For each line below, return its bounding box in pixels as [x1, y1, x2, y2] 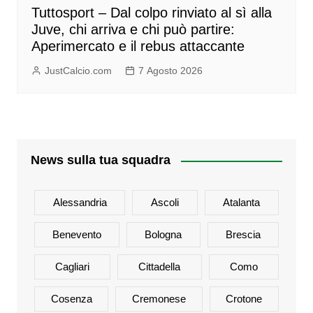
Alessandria [52, 196, 107, 209]
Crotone [226, 293, 263, 305]
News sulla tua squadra [30, 153, 170, 168]
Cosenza [50, 293, 92, 305]
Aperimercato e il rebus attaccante [31, 38, 245, 54]
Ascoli [150, 196, 179, 209]
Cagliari [55, 261, 90, 273]
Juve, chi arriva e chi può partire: [31, 22, 235, 38]
